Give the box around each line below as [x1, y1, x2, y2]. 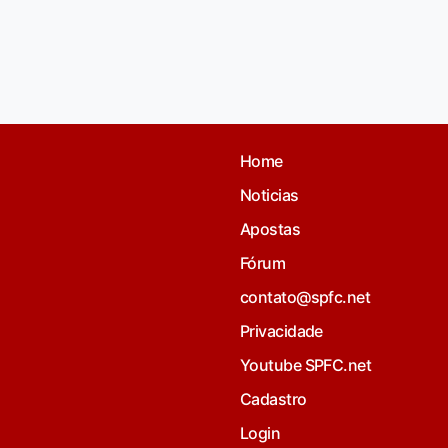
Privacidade [240, 321, 323, 342]
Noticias [240, 185, 299, 206]
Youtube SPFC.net [240, 355, 372, 376]
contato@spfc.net [240, 287, 371, 308]
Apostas [240, 219, 301, 240]
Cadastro [240, 389, 307, 410]
